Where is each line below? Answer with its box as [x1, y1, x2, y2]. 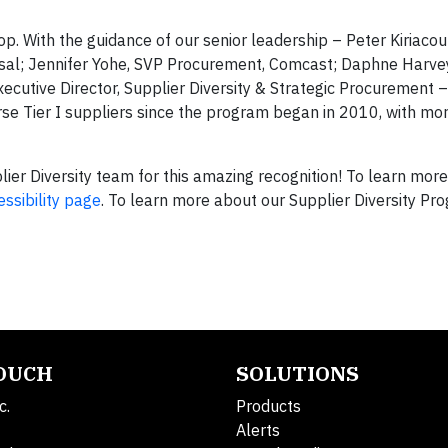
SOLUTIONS [236, 360, 359, 387]
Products [236, 396, 301, 416]
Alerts [236, 420, 280, 440]
